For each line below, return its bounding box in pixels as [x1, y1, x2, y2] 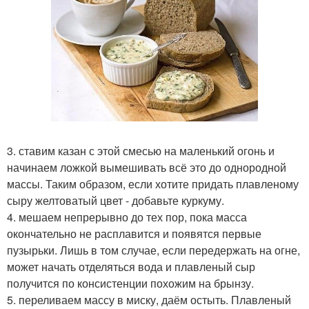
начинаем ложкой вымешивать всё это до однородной [7, 159, 286, 175]
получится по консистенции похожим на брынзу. [7, 275, 254, 291]
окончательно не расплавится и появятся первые [7, 226, 261, 241]
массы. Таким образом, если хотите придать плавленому [7, 176, 299, 192]
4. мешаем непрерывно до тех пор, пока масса [7, 209, 247, 225]
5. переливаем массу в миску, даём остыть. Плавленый [7, 292, 291, 308]
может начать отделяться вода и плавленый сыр [7, 259, 255, 275]
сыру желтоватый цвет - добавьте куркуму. [7, 192, 224, 208]
